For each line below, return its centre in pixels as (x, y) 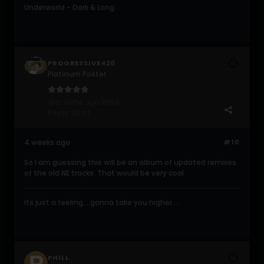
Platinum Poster (77, 74)
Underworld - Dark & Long (69, 7)
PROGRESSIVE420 (82, 63)
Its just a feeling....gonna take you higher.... (102, 202)
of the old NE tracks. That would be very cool (104, 173)
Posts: (59, 113)
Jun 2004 (103, 102)
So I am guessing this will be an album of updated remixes (130, 162)
